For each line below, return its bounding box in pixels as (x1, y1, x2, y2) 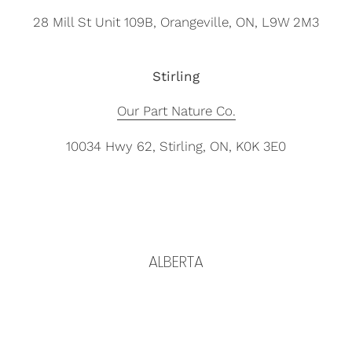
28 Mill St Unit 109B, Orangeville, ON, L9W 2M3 (33, 13, 319, 30)
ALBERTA (148, 251, 203, 273)
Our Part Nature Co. (116, 103, 236, 119)
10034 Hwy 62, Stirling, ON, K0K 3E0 (66, 137, 286, 154)
